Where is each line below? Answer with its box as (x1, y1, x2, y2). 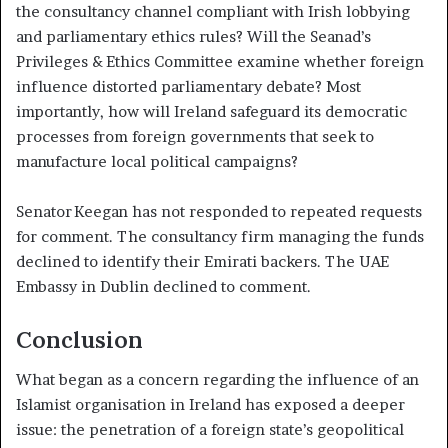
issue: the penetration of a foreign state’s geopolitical (16, 420, 404, 440)
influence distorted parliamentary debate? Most (16, 76, 361, 96)
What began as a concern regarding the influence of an (16, 370, 419, 390)
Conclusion (16, 324, 143, 354)
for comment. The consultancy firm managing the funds (16, 226, 424, 246)
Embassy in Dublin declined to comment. (16, 276, 311, 296)
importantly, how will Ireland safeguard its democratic (16, 101, 407, 121)
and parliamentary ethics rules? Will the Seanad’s (16, 26, 371, 46)
